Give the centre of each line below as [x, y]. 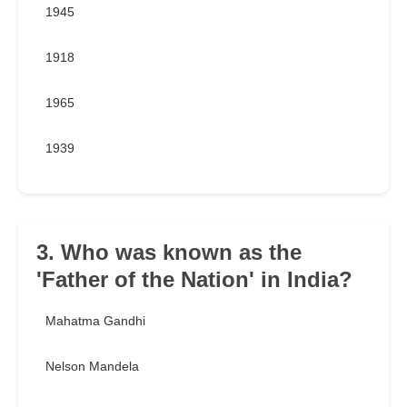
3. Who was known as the [169, 253]
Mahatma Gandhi [95, 321]
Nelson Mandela [92, 367]
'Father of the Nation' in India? [194, 280]
